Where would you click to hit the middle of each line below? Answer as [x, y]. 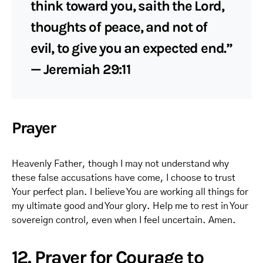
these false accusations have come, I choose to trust [124, 178]
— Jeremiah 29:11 [81, 69]
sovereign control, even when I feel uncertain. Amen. [124, 220]
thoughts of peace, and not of [119, 27]
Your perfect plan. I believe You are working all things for [130, 192]
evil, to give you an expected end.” [131, 48]
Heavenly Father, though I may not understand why [120, 164]
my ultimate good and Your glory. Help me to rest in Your [130, 206]
